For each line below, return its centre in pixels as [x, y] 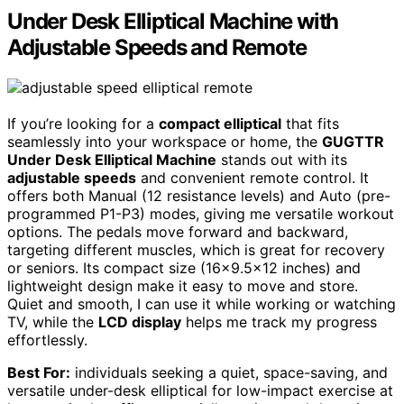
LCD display [140, 322]
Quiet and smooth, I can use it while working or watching [202, 304]
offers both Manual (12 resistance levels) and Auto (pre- [199, 196]
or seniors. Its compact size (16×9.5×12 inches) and [184, 268]
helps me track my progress [279, 322]
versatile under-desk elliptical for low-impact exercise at [200, 391]
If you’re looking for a [83, 124]
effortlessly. [47, 340]
